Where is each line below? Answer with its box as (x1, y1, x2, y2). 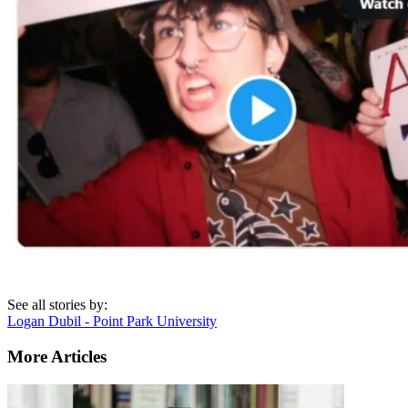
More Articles (7, 347, 107, 367)
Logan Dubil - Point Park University (7, 313, 217, 330)
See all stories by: (7, 297, 107, 313)
